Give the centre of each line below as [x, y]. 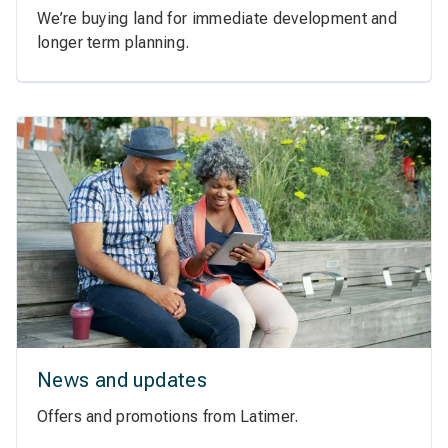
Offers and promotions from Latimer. [168, 417]
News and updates [122, 380]
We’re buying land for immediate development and [217, 18]
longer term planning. [113, 42]
